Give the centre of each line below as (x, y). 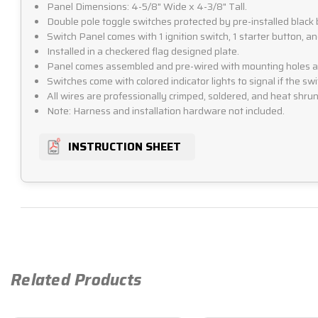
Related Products (76, 280)
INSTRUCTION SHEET (125, 147)
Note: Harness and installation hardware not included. (166, 111)
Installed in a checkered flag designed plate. (143, 51)
